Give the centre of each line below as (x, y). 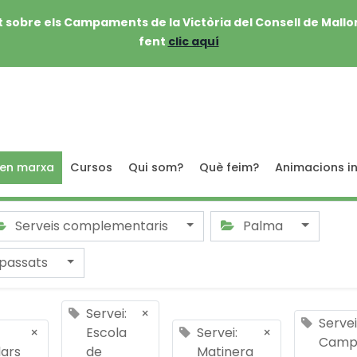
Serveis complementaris (91, 226)
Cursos (91, 167)
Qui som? (156, 167)
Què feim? (229, 167)
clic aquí (193, 41)
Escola (106, 333)
